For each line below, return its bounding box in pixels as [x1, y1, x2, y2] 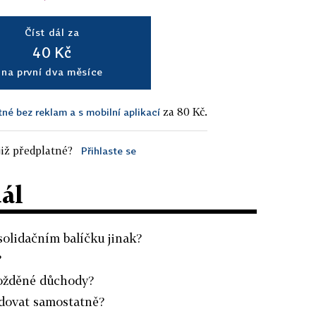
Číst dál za [25, 25, 80, 38]
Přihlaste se [80, 144, 136, 157]
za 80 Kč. [160, 104, 207, 118]
